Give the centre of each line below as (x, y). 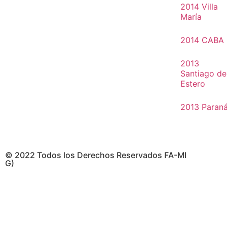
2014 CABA (202, 40)
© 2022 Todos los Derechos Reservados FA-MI (96, 155)
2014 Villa (199, 7)
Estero (193, 84)
